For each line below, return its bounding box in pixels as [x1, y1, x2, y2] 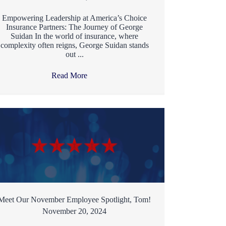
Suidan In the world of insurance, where [11, 31, 139, 40]
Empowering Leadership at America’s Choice [2, 13, 147, 22]
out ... [65, 49, 84, 59]
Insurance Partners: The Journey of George [6, 22, 143, 31]
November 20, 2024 [42, 207, 107, 216]
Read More [51, 71, 90, 80]
